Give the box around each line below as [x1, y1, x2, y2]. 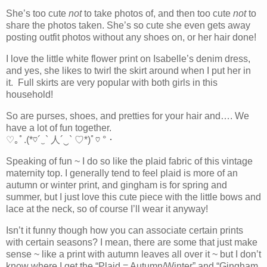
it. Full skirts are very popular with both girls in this [6, 77, 218, 88]
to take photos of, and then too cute [82, 8, 233, 19]
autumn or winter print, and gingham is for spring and [6, 179, 227, 190]
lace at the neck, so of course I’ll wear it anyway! [6, 203, 208, 214]
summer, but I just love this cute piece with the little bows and [6, 191, 261, 202]
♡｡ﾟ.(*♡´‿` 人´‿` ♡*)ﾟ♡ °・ [6, 135, 116, 145]
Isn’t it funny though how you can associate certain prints [6, 225, 243, 235]
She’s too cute [6, 8, 69, 19]
